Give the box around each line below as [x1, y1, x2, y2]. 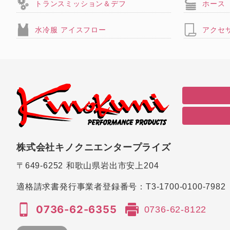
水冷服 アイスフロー [35, 25, 106, 34]
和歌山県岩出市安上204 [66, 161, 159, 170]
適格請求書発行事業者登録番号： [16, 182, 146, 191]
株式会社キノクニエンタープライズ [16, 142, 171, 153]
